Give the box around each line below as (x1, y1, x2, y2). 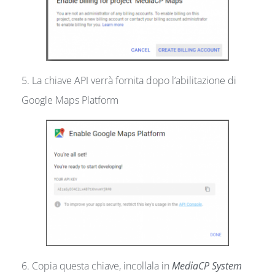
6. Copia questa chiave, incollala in (21, 258, 172, 273)
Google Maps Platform (21, 93, 118, 107)
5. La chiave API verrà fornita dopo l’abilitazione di (21, 74, 236, 88)
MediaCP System (172, 258, 242, 273)
